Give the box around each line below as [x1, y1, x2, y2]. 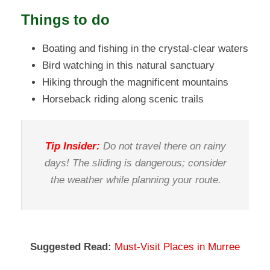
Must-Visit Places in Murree [115, 241, 240, 253]
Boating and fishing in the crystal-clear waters [42, 43, 248, 55]
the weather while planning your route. [50, 174, 221, 186]
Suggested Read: [30, 241, 111, 253]
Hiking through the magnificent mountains [42, 77, 228, 89]
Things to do [21, 11, 110, 28]
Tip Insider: [45, 140, 100, 152]
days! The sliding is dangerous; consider [45, 157, 227, 169]
